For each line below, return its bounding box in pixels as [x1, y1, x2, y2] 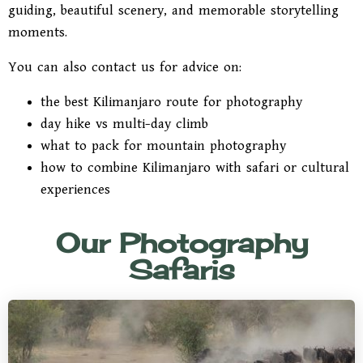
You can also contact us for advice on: [8, 59, 241, 75]
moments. [8, 24, 67, 41]
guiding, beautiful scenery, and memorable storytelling [8, 2, 339, 19]
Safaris [128, 253, 235, 286]
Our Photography [55, 226, 308, 259]
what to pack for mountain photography [41, 138, 286, 154]
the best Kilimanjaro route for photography [41, 94, 302, 110]
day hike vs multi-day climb [41, 116, 208, 132]
